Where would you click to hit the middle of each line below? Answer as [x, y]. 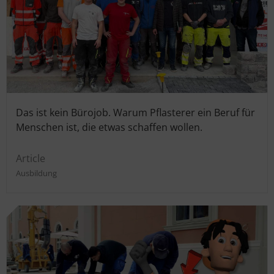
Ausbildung [36, 173]
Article [31, 158]
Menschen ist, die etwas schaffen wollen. [109, 127]
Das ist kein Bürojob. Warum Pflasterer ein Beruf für [135, 112]
